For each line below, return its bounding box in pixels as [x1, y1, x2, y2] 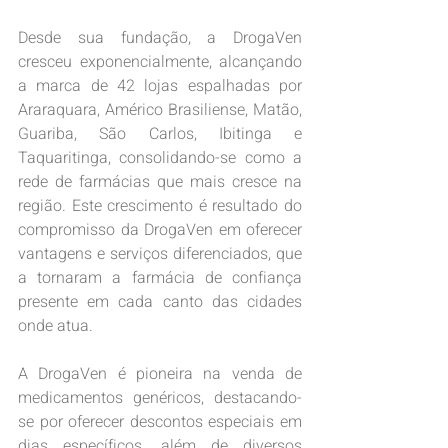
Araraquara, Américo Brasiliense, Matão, [18, 98, 302, 123]
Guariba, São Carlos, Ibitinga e [18, 122, 302, 147]
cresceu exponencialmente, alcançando [18, 50, 302, 75]
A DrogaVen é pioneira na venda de [18, 362, 302, 387]
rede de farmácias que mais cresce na [18, 170, 302, 195]
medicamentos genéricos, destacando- [18, 386, 302, 411]
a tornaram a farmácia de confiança [18, 266, 302, 291]
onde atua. [18, 314, 93, 339]
